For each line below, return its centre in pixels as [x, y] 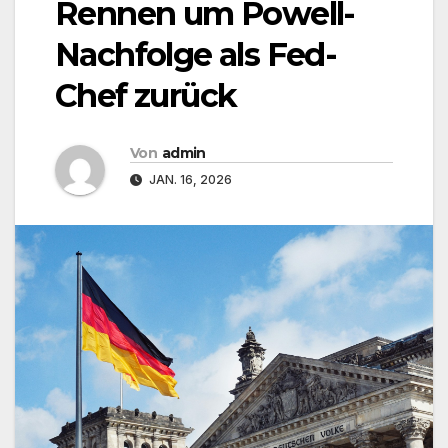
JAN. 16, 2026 [189, 180]
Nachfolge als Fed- [196, 55]
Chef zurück [146, 96]
